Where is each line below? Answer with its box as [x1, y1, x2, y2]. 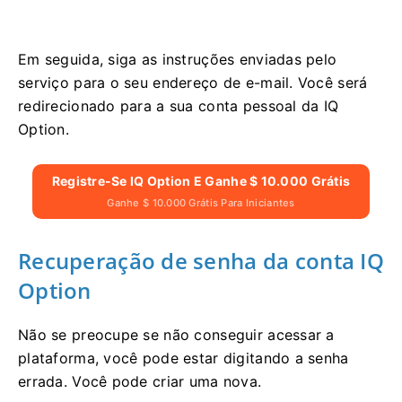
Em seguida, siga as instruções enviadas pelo [18, 50, 337, 69]
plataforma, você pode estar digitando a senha [18, 349, 349, 368]
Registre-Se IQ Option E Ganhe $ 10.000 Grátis [51, 173, 351, 189]
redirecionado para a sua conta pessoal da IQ [18, 97, 339, 116]
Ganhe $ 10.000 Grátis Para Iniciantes [107, 197, 295, 210]
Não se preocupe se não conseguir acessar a [18, 326, 335, 345]
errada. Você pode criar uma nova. [18, 372, 262, 391]
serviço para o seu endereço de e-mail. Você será [18, 74, 368, 92]
